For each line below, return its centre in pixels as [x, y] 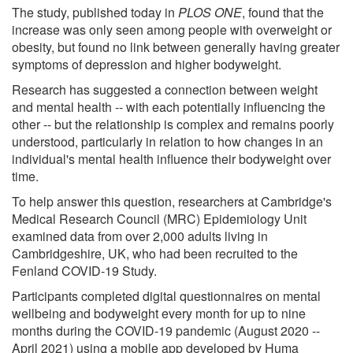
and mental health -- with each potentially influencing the [169, 106]
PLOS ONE [210, 12]
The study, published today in [95, 12]
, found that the [283, 12]
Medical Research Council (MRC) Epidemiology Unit [159, 218]
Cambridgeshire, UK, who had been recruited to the [155, 253]
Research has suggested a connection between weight [165, 89]
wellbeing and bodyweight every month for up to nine [159, 313]
